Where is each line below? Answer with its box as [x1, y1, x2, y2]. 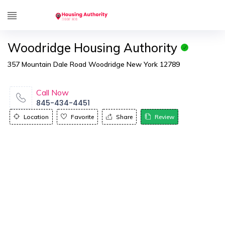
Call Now [36, 87, 69, 97]
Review [155, 113, 174, 121]
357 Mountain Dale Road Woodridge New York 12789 [8, 60, 180, 69]
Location [24, 113, 49, 121]
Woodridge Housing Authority [8, 40, 177, 55]
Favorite [71, 113, 94, 121]
